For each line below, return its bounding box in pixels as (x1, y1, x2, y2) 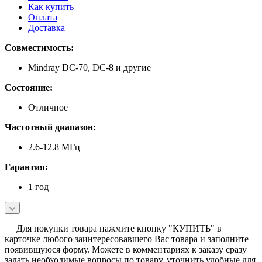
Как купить (28, 1, 74, 12)
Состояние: (5, 82, 53, 92)
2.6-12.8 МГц (28, 142, 80, 152)
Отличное (28, 102, 68, 112)
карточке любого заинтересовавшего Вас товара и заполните (5, 233, 249, 244)
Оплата (28, 12, 57, 22)
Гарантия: (5, 161, 48, 172)
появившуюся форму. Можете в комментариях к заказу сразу (5, 244, 247, 254)
